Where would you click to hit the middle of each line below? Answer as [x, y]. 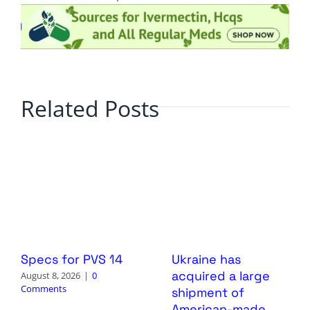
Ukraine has [206, 259]
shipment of [208, 292]
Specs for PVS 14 [71, 259]
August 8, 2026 [50, 276]
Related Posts [90, 109]
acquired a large [220, 275]
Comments [43, 289]
